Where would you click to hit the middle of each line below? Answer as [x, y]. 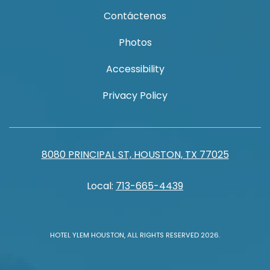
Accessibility [135, 69]
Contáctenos [135, 16]
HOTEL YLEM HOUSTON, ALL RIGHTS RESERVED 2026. [135, 235]
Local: [101, 186]
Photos [135, 42]
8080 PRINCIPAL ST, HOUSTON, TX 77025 [135, 155]
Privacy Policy [135, 96]
